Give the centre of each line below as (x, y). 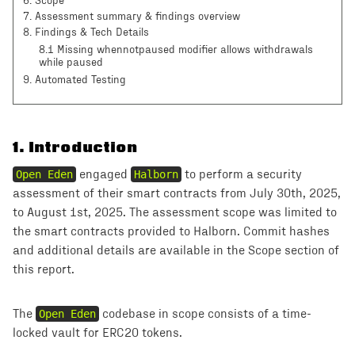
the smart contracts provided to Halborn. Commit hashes (171, 231)
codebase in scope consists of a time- (205, 314)
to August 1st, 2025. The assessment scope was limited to (175, 212)
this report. (44, 269)
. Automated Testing (78, 80)
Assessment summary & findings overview (137, 17)
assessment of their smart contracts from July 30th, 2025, (177, 193)
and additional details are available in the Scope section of (176, 250)
